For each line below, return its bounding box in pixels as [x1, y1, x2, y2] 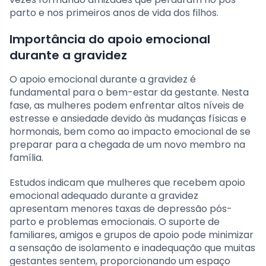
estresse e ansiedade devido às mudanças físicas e [9, 111, 246, 125]
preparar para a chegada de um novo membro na [9, 137, 245, 151]
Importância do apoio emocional [9, 30, 210, 47]
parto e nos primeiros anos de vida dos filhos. [9, 5, 218, 20]
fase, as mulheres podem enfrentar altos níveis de [9, 98, 244, 112]
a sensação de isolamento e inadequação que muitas [9, 240, 255, 255]
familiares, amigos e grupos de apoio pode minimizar [9, 227, 254, 242]
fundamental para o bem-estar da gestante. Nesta [9, 85, 249, 99]
